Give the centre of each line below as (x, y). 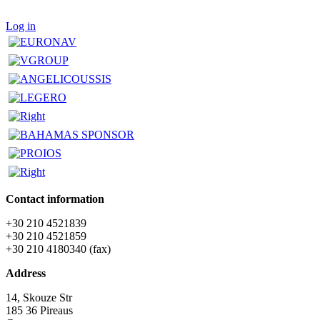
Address (26, 274)
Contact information (55, 199)
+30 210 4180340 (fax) (58, 249)
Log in (21, 26)
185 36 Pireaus (39, 311)
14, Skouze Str (39, 298)
